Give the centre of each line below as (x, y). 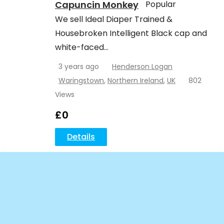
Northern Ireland (135, 81)
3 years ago (79, 67)
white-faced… (82, 47)
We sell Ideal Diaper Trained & (114, 19)
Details (81, 137)
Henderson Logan (142, 67)
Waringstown (81, 81)
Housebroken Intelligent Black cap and (131, 33)
